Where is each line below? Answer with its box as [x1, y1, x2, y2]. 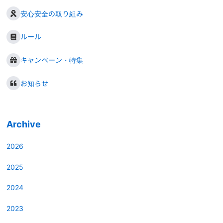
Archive [6, 118, 41, 129]
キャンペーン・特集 [20, 56, 84, 65]
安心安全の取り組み [20, 9, 84, 18]
